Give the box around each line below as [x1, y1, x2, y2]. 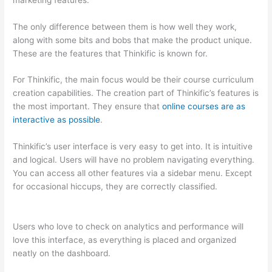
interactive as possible [13, 115, 101, 125]
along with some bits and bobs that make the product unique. [13, 35, 253, 45]
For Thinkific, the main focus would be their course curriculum [13, 75, 254, 85]
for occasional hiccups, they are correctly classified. [13, 182, 220, 192]
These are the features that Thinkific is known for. [13, 48, 208, 58]
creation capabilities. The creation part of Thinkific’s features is [13, 88, 259, 98]
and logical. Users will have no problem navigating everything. [13, 155, 255, 165]
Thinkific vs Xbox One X [13, 195, 106, 205]
